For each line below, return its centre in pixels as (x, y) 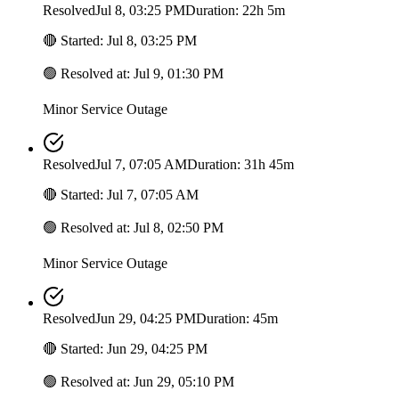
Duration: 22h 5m (235, 11)
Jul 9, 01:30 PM (179, 74)
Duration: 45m (237, 319)
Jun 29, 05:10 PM (184, 382)
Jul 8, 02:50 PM (179, 228)
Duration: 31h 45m (240, 165)
